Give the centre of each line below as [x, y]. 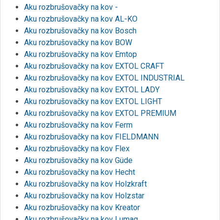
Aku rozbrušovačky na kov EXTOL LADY [92, 90]
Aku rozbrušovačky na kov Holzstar [84, 196]
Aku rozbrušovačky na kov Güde [78, 160]
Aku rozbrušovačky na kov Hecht [80, 172]
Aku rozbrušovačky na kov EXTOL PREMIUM [100, 113]
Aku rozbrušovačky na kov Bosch [80, 31]
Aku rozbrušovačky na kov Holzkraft [85, 184]
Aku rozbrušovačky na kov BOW [78, 42]
